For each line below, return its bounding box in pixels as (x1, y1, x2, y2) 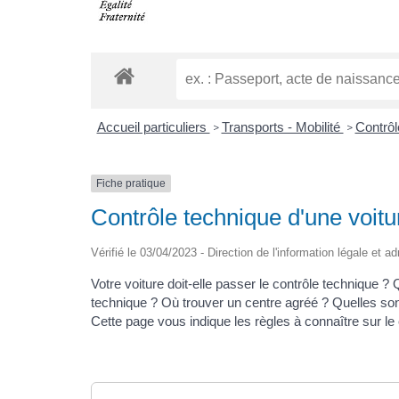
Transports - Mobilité (221, 118, 344, 134)
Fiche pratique (96, 176, 166, 190)
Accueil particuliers (96, 118, 210, 134)
